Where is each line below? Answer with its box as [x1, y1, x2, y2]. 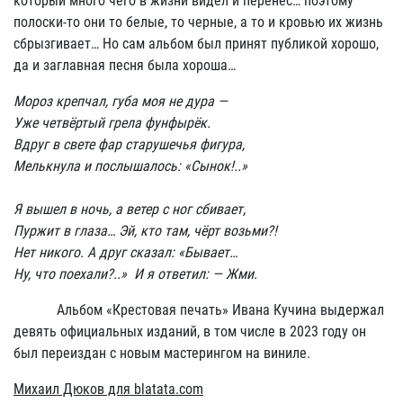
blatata [134, 381, 175, 398]
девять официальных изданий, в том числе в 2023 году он [13, 323, 366, 340]
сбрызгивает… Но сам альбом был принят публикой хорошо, [13, 35, 379, 52]
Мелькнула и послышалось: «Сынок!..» [13, 157, 247, 175]
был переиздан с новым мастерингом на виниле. [13, 345, 310, 362]
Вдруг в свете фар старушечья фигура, [13, 136, 245, 153]
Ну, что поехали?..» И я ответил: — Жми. [13, 265, 257, 282]
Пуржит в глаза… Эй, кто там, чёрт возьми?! [13, 222, 277, 239]
